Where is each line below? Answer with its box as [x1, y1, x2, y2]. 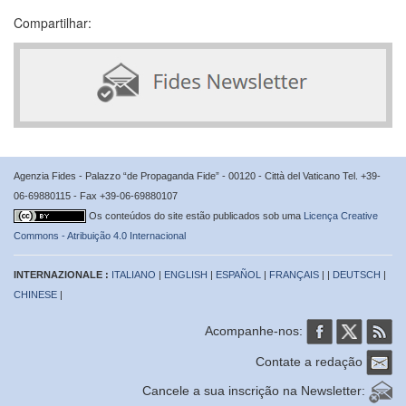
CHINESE [14, 288, 57, 300]
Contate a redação [256, 353, 366, 369]
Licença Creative [304, 209, 378, 221]
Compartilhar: [14, 13, 92, 32]
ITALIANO [111, 268, 156, 280]
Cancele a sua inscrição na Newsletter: [142, 382, 369, 398]
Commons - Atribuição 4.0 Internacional [14, 229, 186, 241]
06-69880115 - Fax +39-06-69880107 [14, 189, 178, 201]
